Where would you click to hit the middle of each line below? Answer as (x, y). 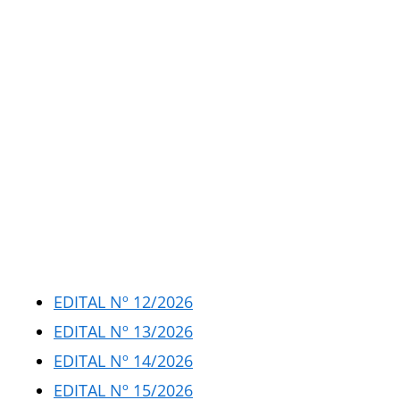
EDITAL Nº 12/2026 (123, 302)
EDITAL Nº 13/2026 (123, 331)
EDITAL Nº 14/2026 (123, 361)
